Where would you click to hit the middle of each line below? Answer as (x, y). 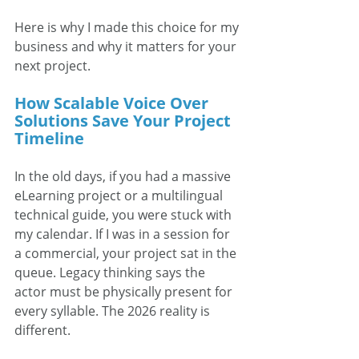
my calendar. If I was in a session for (124, 234)
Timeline (49, 138)
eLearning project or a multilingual (120, 196)
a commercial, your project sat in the (127, 253)
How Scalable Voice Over (113, 103)
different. (46, 330)
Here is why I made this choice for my (128, 27)
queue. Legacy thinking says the (111, 272)
